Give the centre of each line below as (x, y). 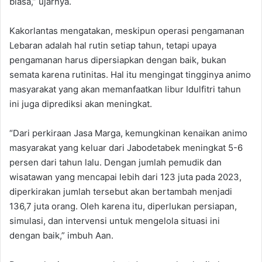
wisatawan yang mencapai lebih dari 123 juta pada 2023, (125, 177)
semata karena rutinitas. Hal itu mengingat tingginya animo (130, 74)
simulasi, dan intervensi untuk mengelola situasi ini (115, 220)
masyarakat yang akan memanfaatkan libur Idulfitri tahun (125, 89)
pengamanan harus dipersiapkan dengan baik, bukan (118, 60)
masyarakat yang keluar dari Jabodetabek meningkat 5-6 (126, 147)
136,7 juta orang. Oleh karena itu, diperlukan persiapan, (123, 206)
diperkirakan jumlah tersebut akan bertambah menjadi (121, 191)
